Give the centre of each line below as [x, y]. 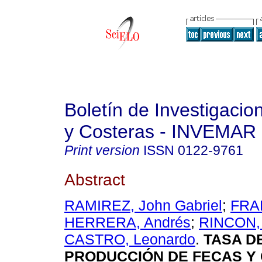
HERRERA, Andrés [127, 223]
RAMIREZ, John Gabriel [143, 206]
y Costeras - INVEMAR [160, 132]
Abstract [95, 179]
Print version [102, 150]
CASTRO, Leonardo [130, 239]
